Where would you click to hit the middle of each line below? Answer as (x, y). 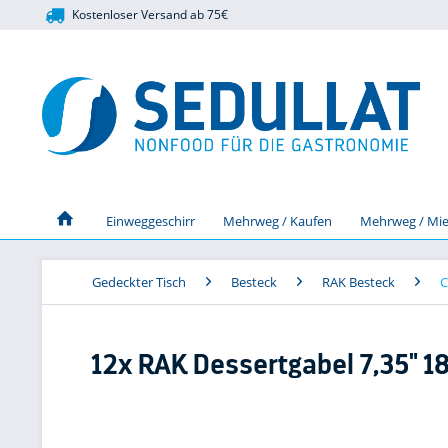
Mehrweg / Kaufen (277, 220)
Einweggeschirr (150, 220)
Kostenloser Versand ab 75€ (147, 14)
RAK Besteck (358, 281)
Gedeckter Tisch (139, 281)
